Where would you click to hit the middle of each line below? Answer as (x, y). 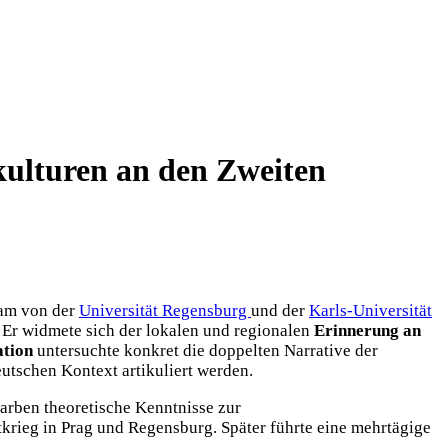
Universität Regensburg (165, 310)
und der (280, 310)
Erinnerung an (365, 330)
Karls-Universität (370, 310)
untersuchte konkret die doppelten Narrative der (205, 350)
